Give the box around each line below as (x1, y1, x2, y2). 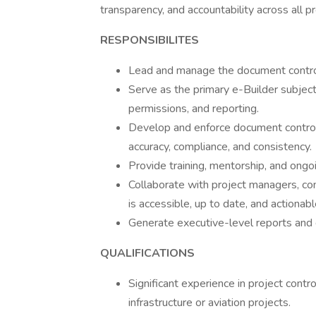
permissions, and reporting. (128, 101, 259, 116)
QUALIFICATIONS (100, 245, 195, 261)
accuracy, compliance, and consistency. (128, 139, 312, 154)
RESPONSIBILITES (100, 32, 199, 48)
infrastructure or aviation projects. (128, 295, 291, 310)
